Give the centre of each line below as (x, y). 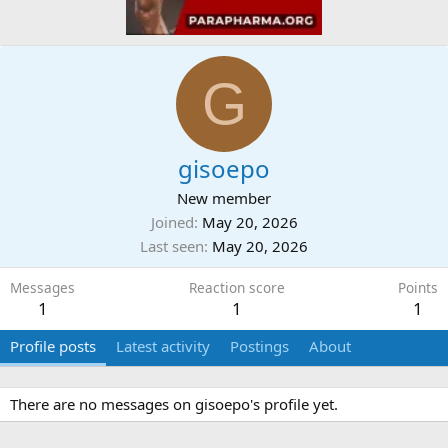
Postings (259, 346)
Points (418, 288)
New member (224, 198)
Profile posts (53, 346)
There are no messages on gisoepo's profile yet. (174, 404)
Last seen (172, 246)
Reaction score (236, 288)
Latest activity (163, 346)
